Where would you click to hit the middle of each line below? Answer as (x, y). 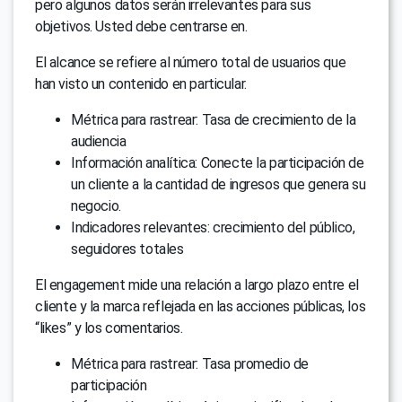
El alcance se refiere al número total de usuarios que (191, 63)
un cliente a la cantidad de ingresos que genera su (218, 185)
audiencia (99, 142)
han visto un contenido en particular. (141, 84)
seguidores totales (127, 249)
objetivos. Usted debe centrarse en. (141, 27)
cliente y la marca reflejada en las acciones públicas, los (201, 307)
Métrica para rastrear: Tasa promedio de (190, 364)
